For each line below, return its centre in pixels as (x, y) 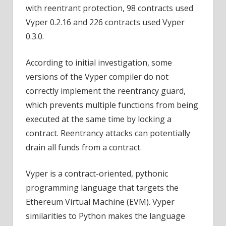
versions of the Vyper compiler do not (97, 76)
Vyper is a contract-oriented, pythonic (97, 173)
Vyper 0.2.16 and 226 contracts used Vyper (105, 22)
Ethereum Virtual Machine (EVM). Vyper (100, 202)
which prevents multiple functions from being (112, 105)
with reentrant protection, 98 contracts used (109, 8)
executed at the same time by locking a (99, 119)
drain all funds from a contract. (84, 147)
